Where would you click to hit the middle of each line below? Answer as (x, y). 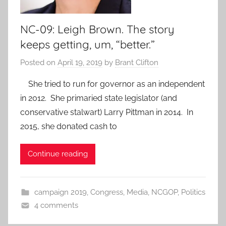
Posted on (39, 62)
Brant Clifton (137, 62)
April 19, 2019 (80, 62)
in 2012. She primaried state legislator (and (99, 98)
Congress (106, 192)
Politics (193, 192)
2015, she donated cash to (69, 126)
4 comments (56, 205)
